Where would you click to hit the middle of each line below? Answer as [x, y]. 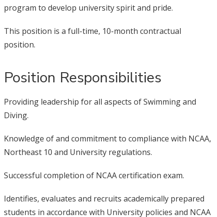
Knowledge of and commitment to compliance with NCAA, [107, 139]
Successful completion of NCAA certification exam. [94, 175]
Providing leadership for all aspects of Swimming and [100, 102]
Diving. [16, 115]
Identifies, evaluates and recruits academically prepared [104, 199]
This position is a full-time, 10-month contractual [92, 31]
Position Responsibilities [82, 78]
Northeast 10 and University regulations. [78, 152]
